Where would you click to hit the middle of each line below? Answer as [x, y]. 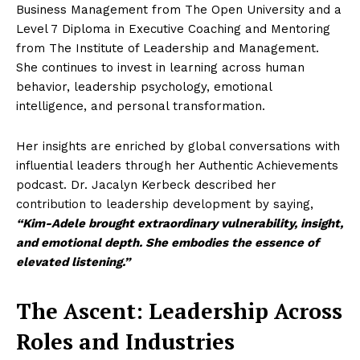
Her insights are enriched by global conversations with [178, 146]
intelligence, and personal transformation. [141, 106]
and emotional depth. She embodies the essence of [168, 243]
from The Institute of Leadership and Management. [168, 48]
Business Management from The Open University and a [179, 10]
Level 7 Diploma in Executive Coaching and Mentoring [173, 29]
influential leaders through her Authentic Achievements [177, 166]
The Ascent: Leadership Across [179, 311]
